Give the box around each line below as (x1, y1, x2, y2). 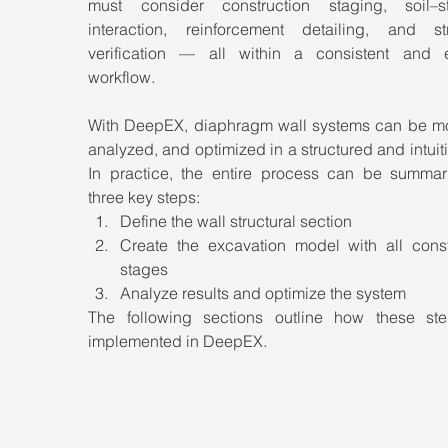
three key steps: (88, 187, 200, 207)
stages (120, 259, 168, 279)
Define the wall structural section (120, 211, 352, 231)
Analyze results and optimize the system (120, 283, 406, 303)
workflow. (88, 67, 155, 87)
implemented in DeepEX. (88, 331, 267, 351)
